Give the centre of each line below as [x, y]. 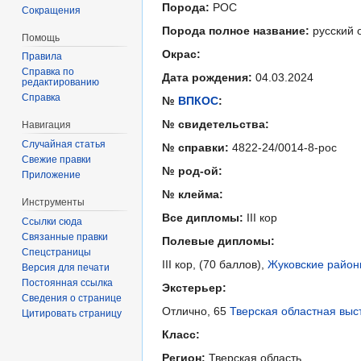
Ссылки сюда [52, 221]
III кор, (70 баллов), [215, 265]
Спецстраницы [57, 252]
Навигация [47, 125]
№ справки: [195, 148]
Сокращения [52, 10]
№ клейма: [193, 195]
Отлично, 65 [196, 311]
